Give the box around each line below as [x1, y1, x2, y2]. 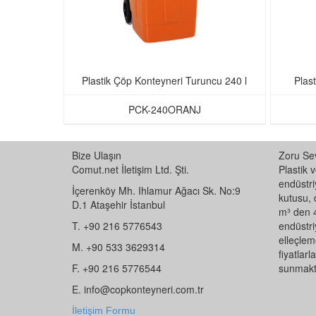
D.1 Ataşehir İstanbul [72, 197, 165, 212]
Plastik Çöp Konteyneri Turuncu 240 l [82, 73, 248, 87]
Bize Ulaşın [72, 147, 121, 162]
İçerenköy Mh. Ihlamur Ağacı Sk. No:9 [72, 183, 241, 197]
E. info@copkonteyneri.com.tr [72, 281, 204, 296]
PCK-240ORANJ [128, 102, 201, 116]
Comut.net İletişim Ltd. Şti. [72, 162, 189, 176]
